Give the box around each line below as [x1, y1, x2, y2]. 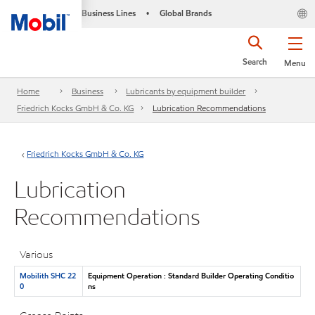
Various [20, 247, 53, 262]
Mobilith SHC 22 [19, 269, 76, 281]
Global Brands [159, 7, 212, 19]
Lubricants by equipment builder [126, 85, 246, 98]
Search [243, 56, 267, 67]
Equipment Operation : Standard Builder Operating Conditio [87, 269, 294, 281]
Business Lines [81, 7, 136, 19]
